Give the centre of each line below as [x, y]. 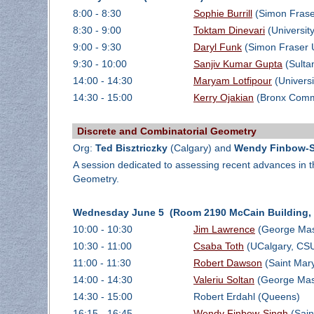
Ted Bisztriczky [131, 148]
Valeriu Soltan [224, 280]
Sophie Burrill [223, 14]
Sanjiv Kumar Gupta [238, 64]
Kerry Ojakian [223, 98]
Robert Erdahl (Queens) [246, 297]
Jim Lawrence [224, 230]
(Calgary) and [200, 148]
